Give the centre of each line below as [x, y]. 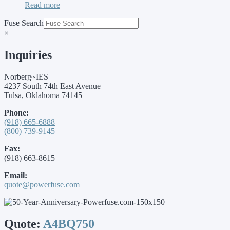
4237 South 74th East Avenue [52, 86]
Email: [16, 175]
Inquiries [28, 55]
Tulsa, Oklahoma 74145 [43, 95]
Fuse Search [24, 23]
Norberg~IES [26, 76]
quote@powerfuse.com [42, 184]
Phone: [16, 112]
